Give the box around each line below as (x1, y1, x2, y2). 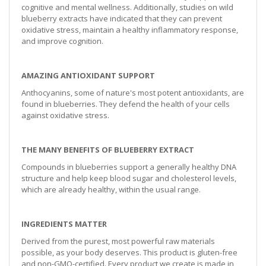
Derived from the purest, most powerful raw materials (21, 235, 215, 246)
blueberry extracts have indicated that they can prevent (21, 12, 222, 24)
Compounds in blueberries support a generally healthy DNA (21, 161, 236, 172)
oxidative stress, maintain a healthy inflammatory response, (21, 24, 238, 35)
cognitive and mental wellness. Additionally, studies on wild (21, 1, 233, 12)
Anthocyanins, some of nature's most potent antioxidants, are (21, 87, 244, 98)
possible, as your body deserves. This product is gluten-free (21, 246, 237, 258)
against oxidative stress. (21, 109, 109, 121)
